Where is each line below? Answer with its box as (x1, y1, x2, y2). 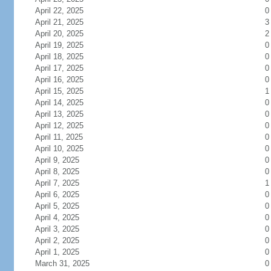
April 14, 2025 (34, 98, 83, 107)
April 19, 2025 (34, 41, 83, 50)
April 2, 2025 (34, 236, 79, 245)
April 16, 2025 (34, 75, 83, 84)
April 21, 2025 (34, 18, 83, 27)
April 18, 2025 (34, 52, 83, 61)
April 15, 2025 (34, 87, 83, 96)
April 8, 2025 (34, 167, 79, 176)
